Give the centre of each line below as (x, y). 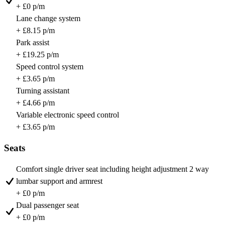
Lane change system (48, 19)
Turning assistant (43, 91)
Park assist (33, 43)
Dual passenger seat (47, 205)
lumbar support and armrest (59, 181)
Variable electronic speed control (68, 115)
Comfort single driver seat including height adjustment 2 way (113, 169)
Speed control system (50, 67)
